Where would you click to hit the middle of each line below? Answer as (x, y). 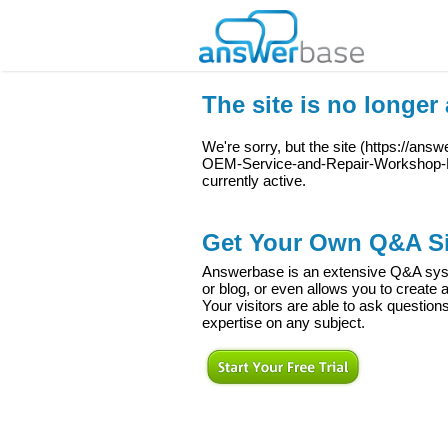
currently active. (254, 181)
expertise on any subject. (283, 323)
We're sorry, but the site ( (283, 147)
